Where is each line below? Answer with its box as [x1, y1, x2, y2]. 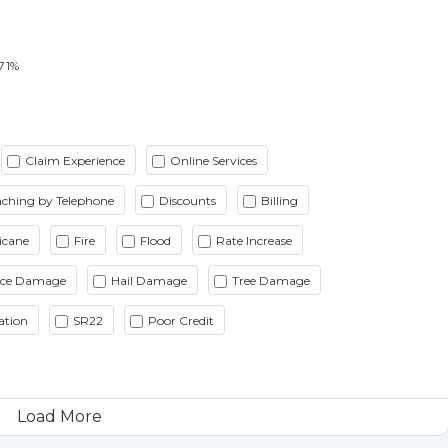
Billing [261, 192, 298, 208]
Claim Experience [25, 152, 125, 168]
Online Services [170, 152, 257, 168]
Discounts [159, 192, 216, 208]
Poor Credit [148, 312, 214, 328]
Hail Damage [111, 272, 187, 288]
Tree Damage [232, 272, 310, 288]
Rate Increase [216, 232, 292, 248]
